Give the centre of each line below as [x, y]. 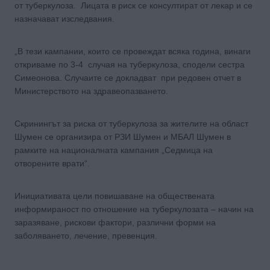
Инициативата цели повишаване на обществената [115, 196]
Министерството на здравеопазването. [91, 91]
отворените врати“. [52, 163]
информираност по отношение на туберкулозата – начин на [134, 209]
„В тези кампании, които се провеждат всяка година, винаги [133, 51]
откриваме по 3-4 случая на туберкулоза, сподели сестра [130, 64]
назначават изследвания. [64, 18]
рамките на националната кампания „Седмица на [114, 150]
